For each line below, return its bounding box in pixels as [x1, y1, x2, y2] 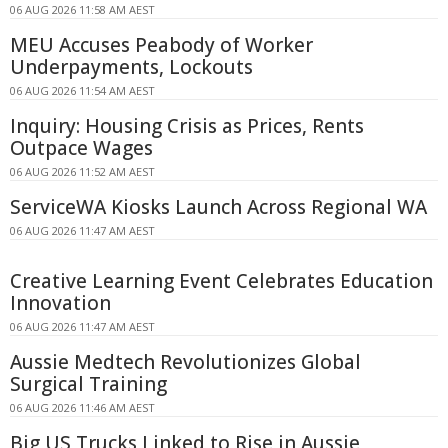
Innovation [10, 289, 111, 316]
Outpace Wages [10, 134, 153, 161]
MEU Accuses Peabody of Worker [10, 31, 313, 58]
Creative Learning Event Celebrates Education [10, 267, 433, 294]
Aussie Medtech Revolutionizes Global [10, 348, 361, 375]
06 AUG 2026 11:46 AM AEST [10, 399, 155, 415]
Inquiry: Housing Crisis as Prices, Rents [10, 112, 364, 139]
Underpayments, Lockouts [10, 53, 253, 80]
